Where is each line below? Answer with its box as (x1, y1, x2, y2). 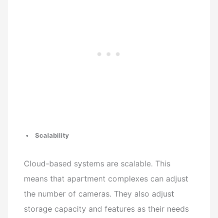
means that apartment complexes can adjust (24, 174, 189, 184)
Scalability (35, 131, 70, 139)
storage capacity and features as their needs (24, 204, 189, 214)
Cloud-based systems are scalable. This (24, 159, 171, 169)
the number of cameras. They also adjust (24, 189, 175, 199)
